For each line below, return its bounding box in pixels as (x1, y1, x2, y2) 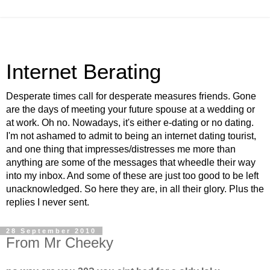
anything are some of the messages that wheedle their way (6, 157, 256, 168)
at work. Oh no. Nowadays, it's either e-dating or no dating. (6, 118, 254, 128)
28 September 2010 (6, 227, 96, 234)
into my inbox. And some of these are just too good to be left (6, 171, 259, 181)
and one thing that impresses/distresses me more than (6, 144, 236, 154)
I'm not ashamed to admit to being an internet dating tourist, (6, 131, 256, 141)
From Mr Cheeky (6, 234, 113, 251)
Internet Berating (6, 60, 161, 83)
